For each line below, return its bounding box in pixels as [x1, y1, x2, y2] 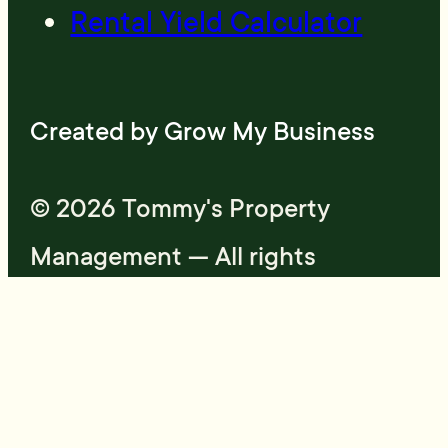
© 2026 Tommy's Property [30, 192, 331, 225]
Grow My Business [164, 115, 376, 148]
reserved [30, 288, 131, 321]
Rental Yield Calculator [70, 4, 363, 40]
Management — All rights [30, 240, 317, 273]
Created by [30, 115, 165, 148]
